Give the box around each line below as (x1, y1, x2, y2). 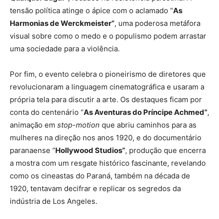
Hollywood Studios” (55, 146, 125, 155)
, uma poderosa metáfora (114, 19, 200, 28)
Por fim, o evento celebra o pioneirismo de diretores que (10, 69, 206, 79)
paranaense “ (10, 146, 55, 155)
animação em (10, 120, 57, 130)
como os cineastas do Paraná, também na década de (10, 171, 190, 181)
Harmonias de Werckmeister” (10, 19, 114, 28)
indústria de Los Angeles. (10, 197, 97, 206)
